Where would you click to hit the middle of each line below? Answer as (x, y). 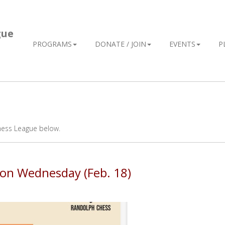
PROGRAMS (52, 44)
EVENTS (182, 44)
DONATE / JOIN (121, 44)
